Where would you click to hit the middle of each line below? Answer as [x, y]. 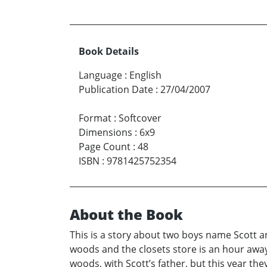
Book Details [109, 52]
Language [100, 75]
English [145, 75]
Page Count [105, 147]
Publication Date [116, 90]
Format [95, 118]
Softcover [140, 118]
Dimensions [105, 133]
